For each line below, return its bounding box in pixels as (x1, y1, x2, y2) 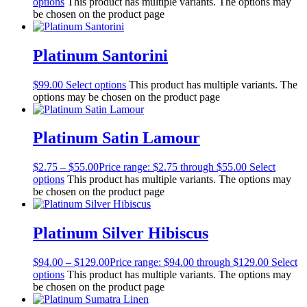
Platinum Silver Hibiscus (33, 224, 208, 243)
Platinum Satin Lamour (33, 129, 200, 147)
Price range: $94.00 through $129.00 (110, 256, 269, 269)
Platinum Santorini (33, 46, 168, 64)
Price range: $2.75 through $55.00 (99, 161, 247, 173)
